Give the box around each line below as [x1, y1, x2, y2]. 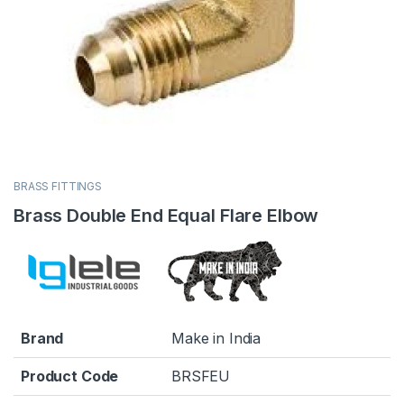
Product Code [21, 366, 119, 385]
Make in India [171, 328, 262, 347]
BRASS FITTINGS [14, 179, 103, 194]
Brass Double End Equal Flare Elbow [14, 205, 319, 227]
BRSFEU [171, 366, 231, 385]
